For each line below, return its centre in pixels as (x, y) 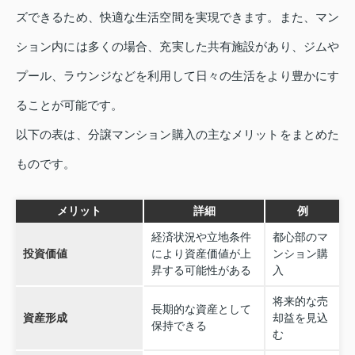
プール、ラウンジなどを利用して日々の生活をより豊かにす (177, 75)
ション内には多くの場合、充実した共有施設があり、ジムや (177, 46)
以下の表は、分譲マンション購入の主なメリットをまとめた (177, 134)
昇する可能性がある (201, 270)
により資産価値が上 (201, 253)
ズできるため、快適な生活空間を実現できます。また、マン (177, 17)
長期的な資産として (201, 309)
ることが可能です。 (69, 105)
